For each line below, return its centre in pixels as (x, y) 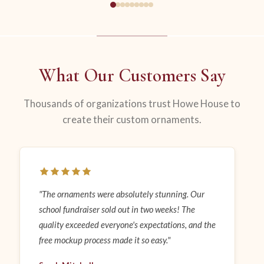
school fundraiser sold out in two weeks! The (117, 209)
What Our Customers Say (132, 76)
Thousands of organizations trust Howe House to (132, 104)
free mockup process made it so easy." (104, 240)
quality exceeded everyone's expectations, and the (127, 225)
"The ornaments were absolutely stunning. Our (121, 194)
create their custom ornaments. (132, 120)
